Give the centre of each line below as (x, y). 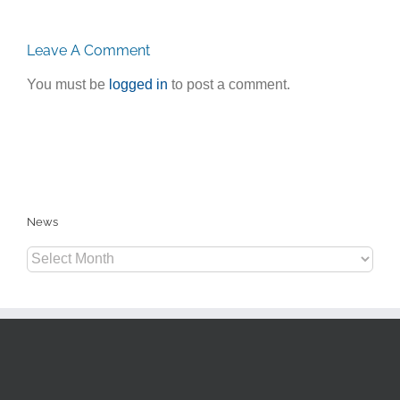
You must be (68, 85)
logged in (138, 85)
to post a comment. (229, 85)
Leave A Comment (88, 51)
